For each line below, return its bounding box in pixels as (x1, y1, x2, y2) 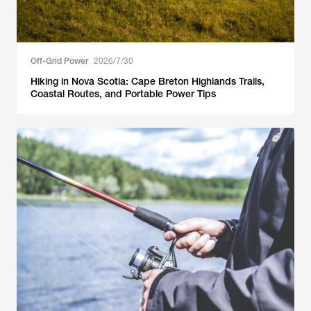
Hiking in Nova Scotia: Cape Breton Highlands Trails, (31, 76, 264, 87)
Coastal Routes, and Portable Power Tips (31, 88, 216, 99)
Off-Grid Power (31, 56, 88, 66)
